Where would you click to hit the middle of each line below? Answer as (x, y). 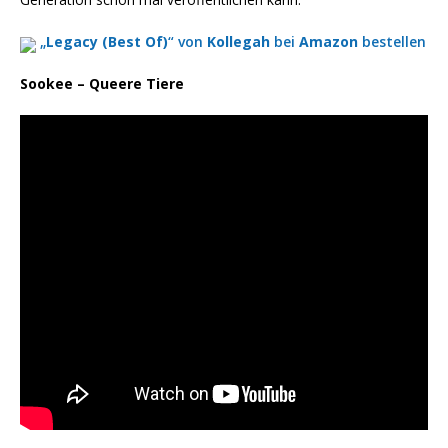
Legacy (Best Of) (107, 42)
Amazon (328, 42)
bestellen (392, 42)
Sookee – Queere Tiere (102, 84)
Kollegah (238, 42)
